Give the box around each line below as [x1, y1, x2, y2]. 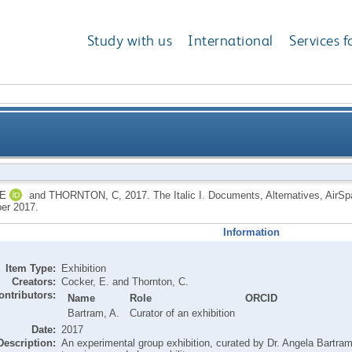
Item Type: [5, 262, 56, 274]
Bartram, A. [68, 306, 120, 319]
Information [223, 225, 280, 238]
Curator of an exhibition [130, 306, 236, 319]
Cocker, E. [60, 275, 109, 288]
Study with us [86, 31, 173, 50]
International [188, 31, 273, 50]
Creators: [11, 275, 56, 288]
